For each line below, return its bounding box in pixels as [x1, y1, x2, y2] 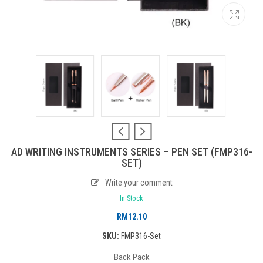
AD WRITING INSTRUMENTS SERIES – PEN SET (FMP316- [11, 145, 252, 158]
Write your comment [104, 177, 173, 187]
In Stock [120, 193, 143, 203]
